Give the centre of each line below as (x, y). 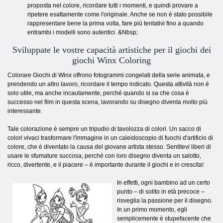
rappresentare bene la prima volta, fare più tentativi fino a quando (115, 23)
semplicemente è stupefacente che (164, 218)
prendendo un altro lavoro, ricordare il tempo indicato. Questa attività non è (108, 84)
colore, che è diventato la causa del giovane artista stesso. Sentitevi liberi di (109, 147)
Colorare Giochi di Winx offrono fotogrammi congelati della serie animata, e (109, 75)
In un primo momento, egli (152, 209)
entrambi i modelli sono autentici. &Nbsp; (83, 32)
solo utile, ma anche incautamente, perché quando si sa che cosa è (98, 93)
